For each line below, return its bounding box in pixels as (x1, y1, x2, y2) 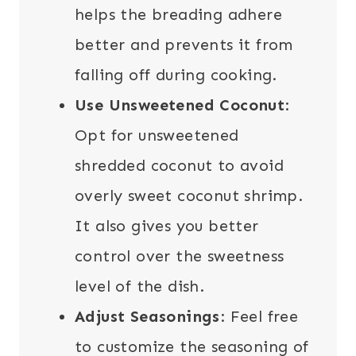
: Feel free (219, 307, 299, 327)
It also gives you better (75, 216, 259, 236)
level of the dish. (75, 277, 205, 296)
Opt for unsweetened (75, 126, 239, 145)
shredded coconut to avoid (75, 156, 284, 176)
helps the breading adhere (75, 5, 282, 25)
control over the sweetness (75, 246, 284, 266)
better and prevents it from (75, 35, 293, 55)
